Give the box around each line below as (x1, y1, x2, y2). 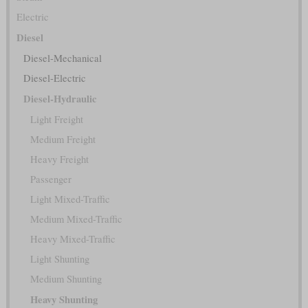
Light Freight (30, 112, 83, 126)
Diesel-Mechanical (23, 51, 102, 65)
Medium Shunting (30, 272, 102, 285)
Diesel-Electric (23, 71, 86, 85)
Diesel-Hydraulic (23, 91, 97, 106)
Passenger (30, 172, 71, 186)
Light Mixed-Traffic (30, 192, 110, 206)
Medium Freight (30, 132, 96, 146)
